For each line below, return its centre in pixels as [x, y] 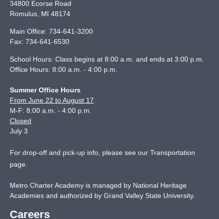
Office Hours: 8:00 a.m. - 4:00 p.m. [64, 69]
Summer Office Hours [45, 90]
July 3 [19, 131]
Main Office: [29, 31]
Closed [21, 121]
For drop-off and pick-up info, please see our [80, 153]
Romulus [23, 14]
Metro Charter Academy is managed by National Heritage [98, 185]
